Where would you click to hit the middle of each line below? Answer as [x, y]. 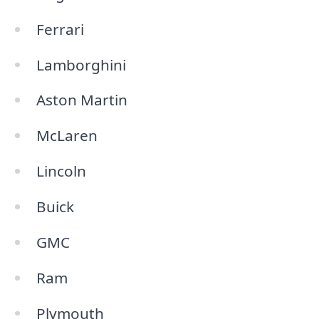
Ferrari [60, 29]
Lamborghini [81, 64]
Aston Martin [82, 100]
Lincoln [61, 171]
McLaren [67, 136]
